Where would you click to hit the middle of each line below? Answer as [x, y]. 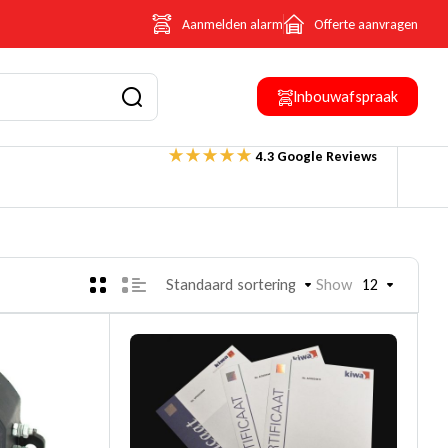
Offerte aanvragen [366, 24]
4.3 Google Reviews [316, 156]
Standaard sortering [231, 284]
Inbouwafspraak [345, 96]
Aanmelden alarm [232, 24]
